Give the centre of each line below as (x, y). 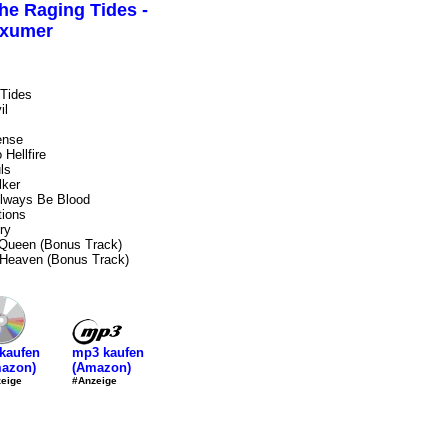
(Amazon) (101, 367)
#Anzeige (94, 380)
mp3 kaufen (107, 352)
